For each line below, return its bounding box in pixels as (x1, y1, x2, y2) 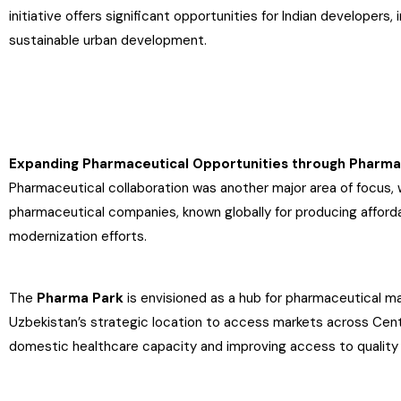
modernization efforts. (9, 227, 147, 245)
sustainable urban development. (9, 31, 207, 49)
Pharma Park (37, 289, 124, 307)
